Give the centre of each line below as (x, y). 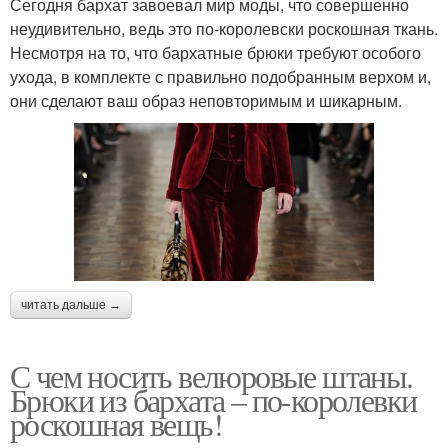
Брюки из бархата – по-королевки (213, 399)
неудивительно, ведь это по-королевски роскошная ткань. (224, 28)
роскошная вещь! (116, 423)
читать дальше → (71, 304)
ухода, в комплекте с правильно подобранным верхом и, (220, 76)
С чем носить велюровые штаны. (211, 375)
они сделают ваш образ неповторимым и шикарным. (206, 100)
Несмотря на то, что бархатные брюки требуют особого (215, 52)
